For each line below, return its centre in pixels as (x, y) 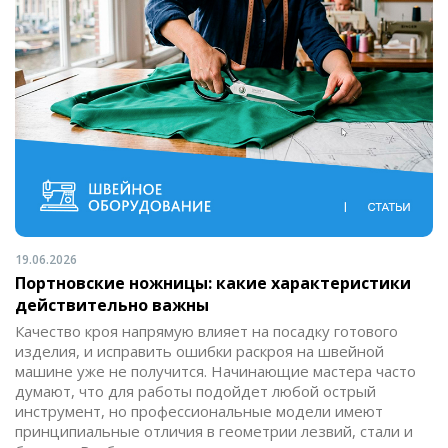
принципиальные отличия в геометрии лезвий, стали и (214, 431)
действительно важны (112, 305)
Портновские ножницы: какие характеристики (213, 283)
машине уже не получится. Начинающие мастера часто (215, 371)
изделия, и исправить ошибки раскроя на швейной (199, 351)
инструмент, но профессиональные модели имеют (199, 411)
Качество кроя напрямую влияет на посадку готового (206, 331)
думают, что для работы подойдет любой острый (195, 391)
